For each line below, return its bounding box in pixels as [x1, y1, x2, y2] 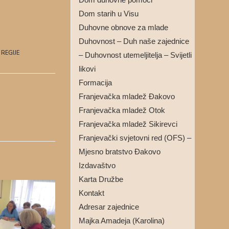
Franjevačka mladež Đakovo [78, 92, 175, 101]
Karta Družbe [78, 175, 123, 184]
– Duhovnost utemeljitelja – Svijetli [78, 51, 192, 59]
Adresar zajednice [78, 202, 139, 211]
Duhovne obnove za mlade [78, 23, 168, 32]
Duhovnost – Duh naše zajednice [78, 37, 189, 45]
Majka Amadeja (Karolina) [78, 216, 165, 225]
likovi [78, 64, 96, 73]
